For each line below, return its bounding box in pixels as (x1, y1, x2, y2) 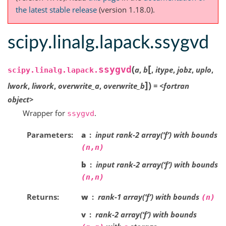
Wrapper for (23, 108, 67, 119)
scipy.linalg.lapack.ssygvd (8, 33, 209, 52)
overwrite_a (58, 81, 99, 91)
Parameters (26, 129, 71, 140)
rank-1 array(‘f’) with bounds (97, 191, 201, 202)
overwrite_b (103, 81, 145, 91)
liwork (32, 81, 54, 91)
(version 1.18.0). (97, 5, 155, 15)
